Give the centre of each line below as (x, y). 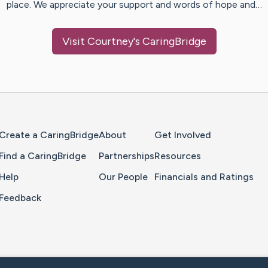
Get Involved (183, 135)
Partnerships (127, 156)
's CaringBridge (170, 42)
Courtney (110, 42)
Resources (178, 156)
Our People (123, 177)
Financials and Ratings (204, 177)
